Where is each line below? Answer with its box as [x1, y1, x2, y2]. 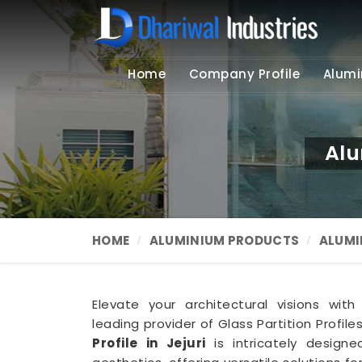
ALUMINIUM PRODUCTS [149, 232, 300, 249]
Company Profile [188, 65, 301, 82]
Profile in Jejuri [92, 335, 214, 351]
